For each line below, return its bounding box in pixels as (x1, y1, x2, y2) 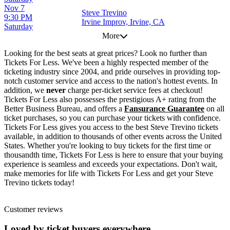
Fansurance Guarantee (124, 104, 204, 113)
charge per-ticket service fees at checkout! (66, 85, 203, 94)
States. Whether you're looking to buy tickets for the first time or (4, 141, 211, 150)
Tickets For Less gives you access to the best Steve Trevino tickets (4, 122, 218, 131)
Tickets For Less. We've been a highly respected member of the (4, 57, 208, 67)
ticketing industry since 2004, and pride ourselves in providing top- (4, 67, 220, 76)
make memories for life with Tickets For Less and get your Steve (4, 168, 213, 178)
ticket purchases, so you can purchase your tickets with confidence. (4, 113, 221, 122)
